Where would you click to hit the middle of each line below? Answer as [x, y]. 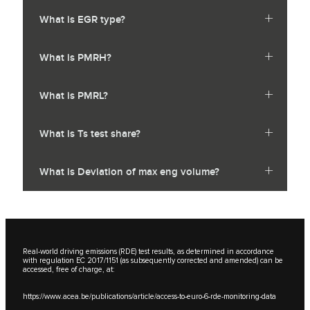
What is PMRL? [74, 96]
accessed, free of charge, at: [69, 270]
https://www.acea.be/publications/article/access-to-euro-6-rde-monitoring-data [149, 297]
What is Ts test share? [90, 134]
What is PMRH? [75, 58]
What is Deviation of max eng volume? [129, 172]
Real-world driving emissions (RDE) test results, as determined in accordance [148, 252]
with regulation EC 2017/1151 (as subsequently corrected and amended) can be [153, 261]
